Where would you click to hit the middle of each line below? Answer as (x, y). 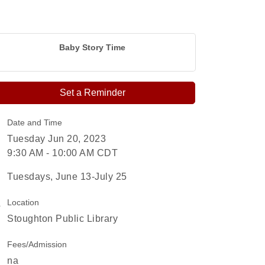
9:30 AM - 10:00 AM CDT (62, 153)
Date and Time (35, 122)
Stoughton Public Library (62, 219)
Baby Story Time (92, 47)
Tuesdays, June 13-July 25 (67, 177)
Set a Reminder (92, 93)
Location (23, 202)
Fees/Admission (37, 244)
